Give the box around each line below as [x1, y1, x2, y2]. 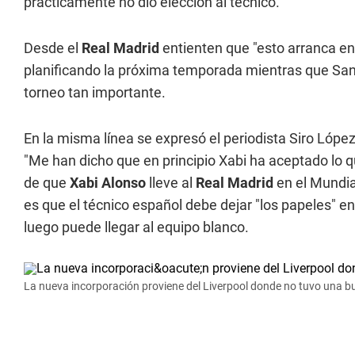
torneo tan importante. [24, 84, 166, 101]
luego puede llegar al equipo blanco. [24, 219, 249, 235]
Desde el [24, 40, 82, 56]
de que [24, 174, 70, 191]
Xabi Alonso [70, 174, 146, 191]
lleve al [146, 174, 196, 191]
